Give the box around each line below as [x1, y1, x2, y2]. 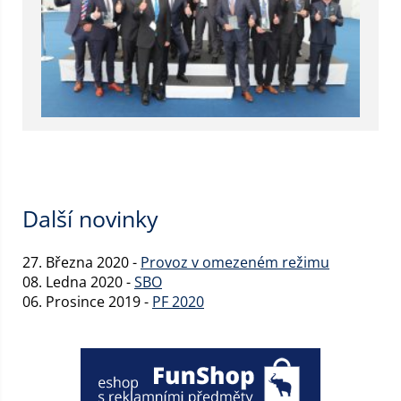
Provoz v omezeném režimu [141, 252, 329, 272]
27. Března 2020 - [22, 252, 141, 272]
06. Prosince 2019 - [22, 291, 152, 311]
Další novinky [22, 203, 158, 234]
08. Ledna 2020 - [22, 271, 134, 292]
